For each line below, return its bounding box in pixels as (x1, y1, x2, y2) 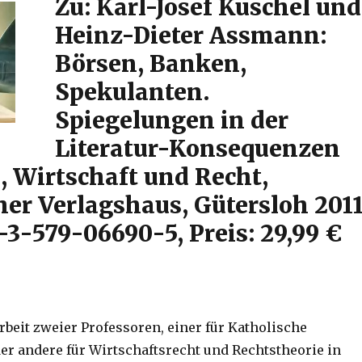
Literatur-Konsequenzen (54, 133, 340, 163)
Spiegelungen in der (54, 105, 288, 135)
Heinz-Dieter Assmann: (54, 20, 326, 50)
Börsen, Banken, (54, 48, 246, 78)
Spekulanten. (54, 77, 209, 107)
